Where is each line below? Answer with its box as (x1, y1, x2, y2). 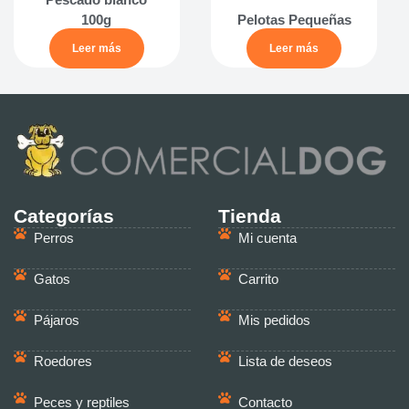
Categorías (13, 205, 114, 227)
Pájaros (34, 313, 80, 329)
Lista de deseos (238, 354, 333, 370)
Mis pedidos (238, 313, 311, 329)
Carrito (238, 272, 279, 288)
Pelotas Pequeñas (236, 11, 351, 27)
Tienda (217, 205, 281, 227)
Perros (34, 231, 75, 246)
